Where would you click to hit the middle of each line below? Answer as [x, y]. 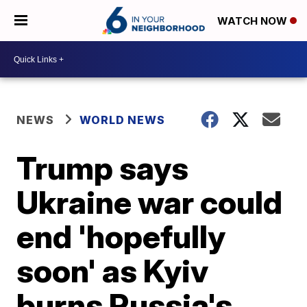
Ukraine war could [150, 202]
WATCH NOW [254, 21]
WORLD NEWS [123, 120]
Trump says [103, 168]
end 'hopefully [121, 236]
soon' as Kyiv [113, 271]
